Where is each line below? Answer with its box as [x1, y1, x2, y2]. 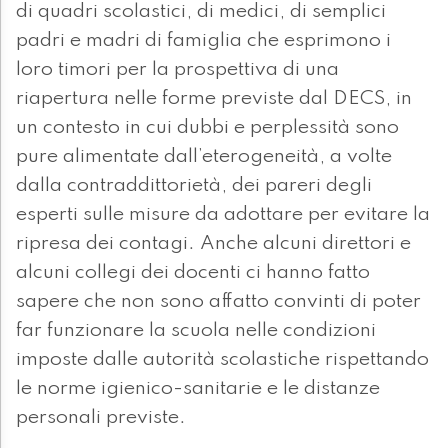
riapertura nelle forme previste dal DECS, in [16, 89, 412, 110]
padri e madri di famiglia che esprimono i [16, 31, 391, 52]
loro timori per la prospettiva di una [16, 60, 339, 81]
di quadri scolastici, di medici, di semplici [16, 2, 386, 23]
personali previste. [16, 408, 186, 429]
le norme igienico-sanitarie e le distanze [16, 379, 380, 400]
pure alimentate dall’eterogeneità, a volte [16, 147, 392, 168]
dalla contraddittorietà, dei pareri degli [16, 176, 372, 197]
